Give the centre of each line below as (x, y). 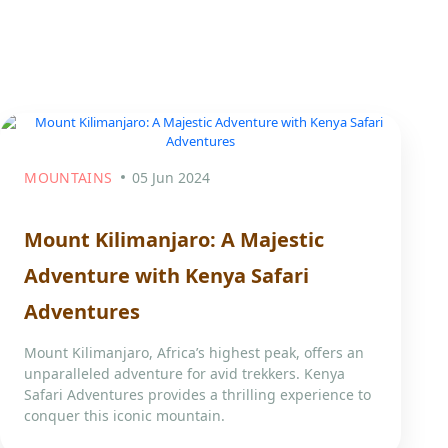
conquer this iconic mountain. (125, 415)
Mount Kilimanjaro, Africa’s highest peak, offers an (194, 352)
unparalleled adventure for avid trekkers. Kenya (185, 373)
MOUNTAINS (68, 177)
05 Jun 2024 (171, 177)
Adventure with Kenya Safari (167, 275)
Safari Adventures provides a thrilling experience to (198, 394)
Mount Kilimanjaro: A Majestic (174, 239)
